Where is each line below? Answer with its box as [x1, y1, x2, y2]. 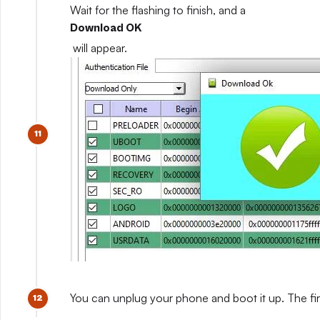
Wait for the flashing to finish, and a [70, 3, 249, 17]
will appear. [70, 41, 127, 55]
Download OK [70, 21, 141, 34]
